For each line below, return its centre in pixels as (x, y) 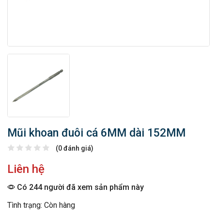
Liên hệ (26, 169)
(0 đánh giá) (75, 148)
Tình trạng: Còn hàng (41, 205)
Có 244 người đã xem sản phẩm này (79, 187)
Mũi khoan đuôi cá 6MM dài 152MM (96, 133)
